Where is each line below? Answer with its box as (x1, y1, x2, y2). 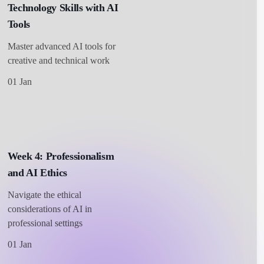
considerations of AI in (7, 203, 92, 214)
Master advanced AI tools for (7, 41, 115, 51)
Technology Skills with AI (7, 1, 118, 14)
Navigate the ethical (7, 189, 81, 200)
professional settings (7, 217, 82, 228)
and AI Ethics (7, 166, 67, 179)
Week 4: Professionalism (7, 150, 114, 162)
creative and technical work (7, 55, 110, 65)
